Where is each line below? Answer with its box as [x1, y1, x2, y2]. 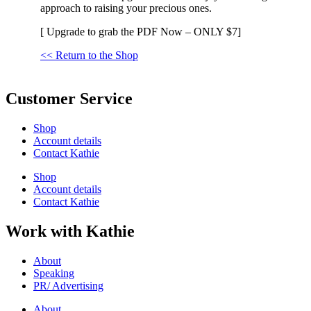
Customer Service [6, 90, 133, 108]
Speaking [33, 267, 74, 279]
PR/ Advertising [33, 279, 103, 292]
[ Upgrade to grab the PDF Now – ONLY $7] [40, 26, 241, 38]
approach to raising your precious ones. [40, 2, 212, 15]
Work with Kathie [6, 221, 135, 240]
